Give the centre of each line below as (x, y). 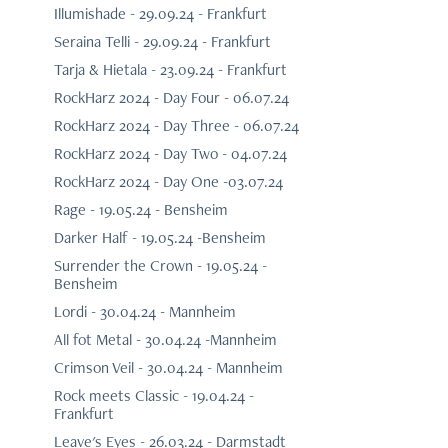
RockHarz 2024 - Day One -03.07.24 (168, 182)
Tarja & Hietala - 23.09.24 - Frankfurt (170, 70)
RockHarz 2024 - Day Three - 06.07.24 (176, 126)
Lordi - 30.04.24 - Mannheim (144, 312)
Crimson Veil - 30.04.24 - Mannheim (168, 368)
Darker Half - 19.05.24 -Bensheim (159, 238)
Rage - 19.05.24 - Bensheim (140, 210)
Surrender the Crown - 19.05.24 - (160, 266)
